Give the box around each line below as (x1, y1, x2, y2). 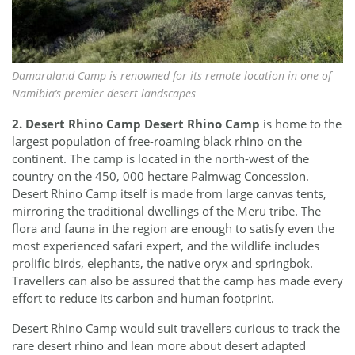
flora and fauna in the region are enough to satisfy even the (12, 219, 334, 236)
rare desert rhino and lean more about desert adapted (12, 337, 306, 353)
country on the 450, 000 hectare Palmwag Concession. (12, 167, 309, 184)
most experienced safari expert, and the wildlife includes (12, 237, 319, 254)
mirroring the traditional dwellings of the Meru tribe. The (12, 202, 321, 219)
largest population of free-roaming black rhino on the (12, 132, 302, 149)
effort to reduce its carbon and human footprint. (12, 289, 274, 306)
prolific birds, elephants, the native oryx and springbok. (12, 254, 313, 271)
